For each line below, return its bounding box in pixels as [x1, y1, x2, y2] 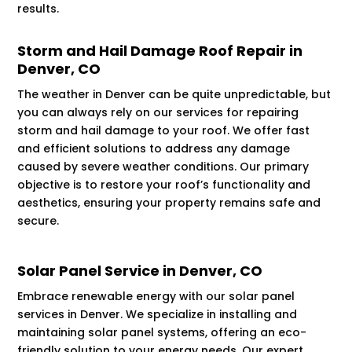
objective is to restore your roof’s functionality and [17, 177, 311, 193]
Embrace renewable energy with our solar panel [17, 288, 295, 305]
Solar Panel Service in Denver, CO [17, 261, 263, 281]
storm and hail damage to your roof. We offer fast [17, 123, 310, 139]
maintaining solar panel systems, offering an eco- [17, 324, 307, 341]
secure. [17, 213, 60, 229]
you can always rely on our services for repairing [17, 104, 299, 121]
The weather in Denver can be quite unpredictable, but [17, 86, 332, 103]
